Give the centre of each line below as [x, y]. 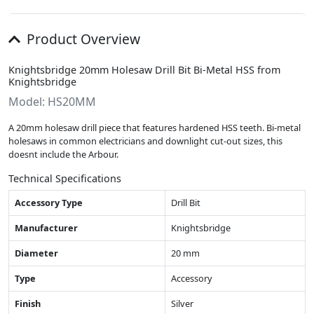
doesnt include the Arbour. [63, 155]
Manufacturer [46, 228]
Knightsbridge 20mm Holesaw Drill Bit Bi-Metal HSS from [144, 70]
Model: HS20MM [52, 102]
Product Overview [81, 39]
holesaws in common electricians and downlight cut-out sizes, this [145, 141]
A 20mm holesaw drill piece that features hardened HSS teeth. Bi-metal [155, 128]
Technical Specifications [65, 179]
